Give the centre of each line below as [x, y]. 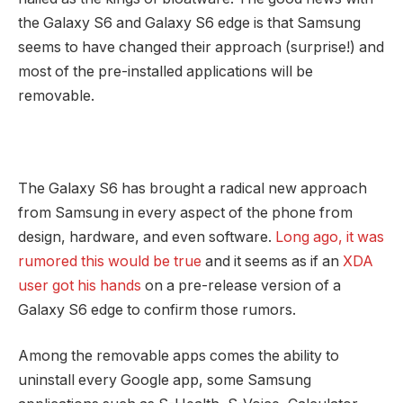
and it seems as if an [272, 261]
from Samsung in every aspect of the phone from [185, 212]
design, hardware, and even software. [147, 237]
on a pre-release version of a [241, 285]
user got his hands [80, 285]
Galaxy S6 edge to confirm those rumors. [157, 309]
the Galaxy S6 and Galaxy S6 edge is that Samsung [189, 22]
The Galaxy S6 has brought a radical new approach [193, 188]
